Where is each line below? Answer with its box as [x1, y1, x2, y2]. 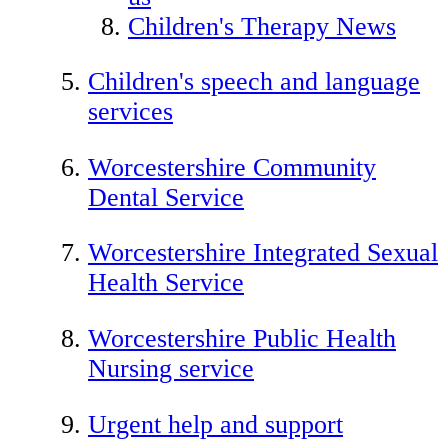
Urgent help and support [88, 409, 343, 439]
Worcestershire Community [88, 152, 376, 182]
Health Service [88, 268, 244, 298]
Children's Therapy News [128, 11, 396, 41]
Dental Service [88, 182, 244, 212]
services [88, 97, 173, 127]
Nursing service [88, 353, 254, 383]
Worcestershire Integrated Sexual [88, 238, 438, 268]
